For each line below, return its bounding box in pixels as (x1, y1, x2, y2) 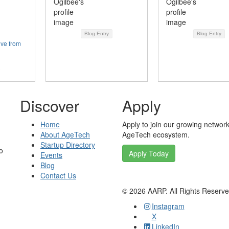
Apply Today (129, 148, 169, 158)
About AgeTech (40, 129, 90, 140)
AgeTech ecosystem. (122, 129, 190, 140)
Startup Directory (40, 140, 95, 150)
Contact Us (40, 170, 76, 180)
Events (40, 150, 62, 160)
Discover (20, 95, 79, 117)
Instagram (151, 201, 185, 211)
